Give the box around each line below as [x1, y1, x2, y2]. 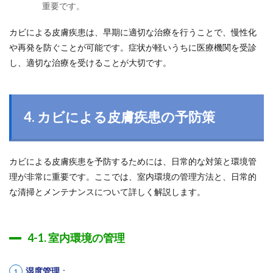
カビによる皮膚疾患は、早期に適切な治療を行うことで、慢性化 [9, 27, 257, 37]
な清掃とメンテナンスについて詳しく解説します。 [9, 186, 205, 197]
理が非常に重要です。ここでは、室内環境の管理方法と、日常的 [9, 171, 257, 182]
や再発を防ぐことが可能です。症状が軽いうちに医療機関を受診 [9, 42, 257, 52]
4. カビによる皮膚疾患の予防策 [24, 108, 215, 125]
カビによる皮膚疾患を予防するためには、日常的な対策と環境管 [9, 156, 257, 166]
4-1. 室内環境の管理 [27, 231, 125, 244]
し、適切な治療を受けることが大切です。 [9, 57, 171, 68]
